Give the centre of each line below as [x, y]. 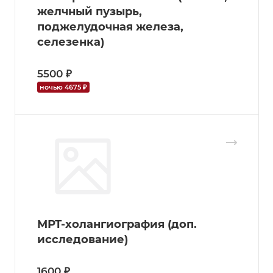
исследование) [83, 239]
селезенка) [71, 42]
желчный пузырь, [90, 11]
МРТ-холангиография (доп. [117, 224]
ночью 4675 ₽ [63, 87]
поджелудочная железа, [110, 27]
